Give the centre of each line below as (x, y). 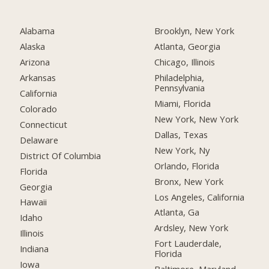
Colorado (39, 109)
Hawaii (34, 202)
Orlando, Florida (187, 165)
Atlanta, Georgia (188, 47)
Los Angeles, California (200, 197)
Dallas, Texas (181, 134)
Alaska (33, 47)
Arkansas (38, 78)
